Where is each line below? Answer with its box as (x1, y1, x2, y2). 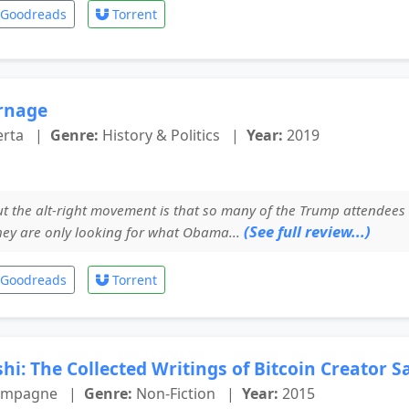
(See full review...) (244, 220, 371, 242)
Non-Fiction (132, 383, 219, 404)
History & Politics (99, 124, 224, 145)
